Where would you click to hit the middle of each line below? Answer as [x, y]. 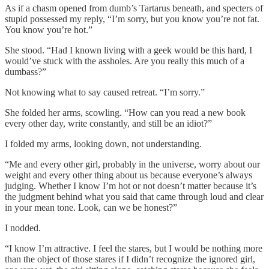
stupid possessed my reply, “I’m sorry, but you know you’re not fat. [132, 19]
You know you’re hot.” [50, 30]
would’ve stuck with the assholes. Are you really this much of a [125, 61]
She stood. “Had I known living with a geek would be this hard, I [128, 50]
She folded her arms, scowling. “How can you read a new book [125, 113]
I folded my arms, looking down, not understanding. [104, 144]
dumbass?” [27, 72]
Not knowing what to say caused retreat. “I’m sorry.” [106, 92]
